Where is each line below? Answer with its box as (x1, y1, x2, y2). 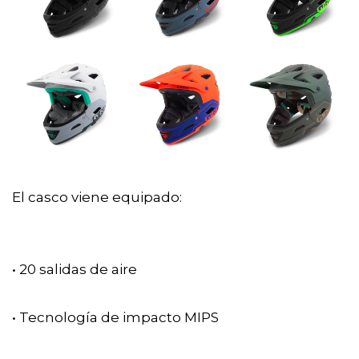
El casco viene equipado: (12, 188, 182, 205)
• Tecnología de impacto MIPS (12, 309, 219, 325)
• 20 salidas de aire (12, 260, 137, 277)
